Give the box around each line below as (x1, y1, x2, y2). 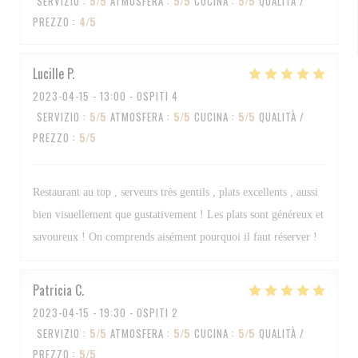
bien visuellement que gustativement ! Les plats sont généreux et (33, 209, 324, 221)
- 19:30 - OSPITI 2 (89, 304, 178, 320)
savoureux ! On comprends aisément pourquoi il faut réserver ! (33, 231, 317, 243)
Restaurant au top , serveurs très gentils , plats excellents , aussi (33, 186, 318, 198)
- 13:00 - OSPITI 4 (89, 88, 178, 104)
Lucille (33, 64, 64, 83)
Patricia (33, 280, 72, 300)
